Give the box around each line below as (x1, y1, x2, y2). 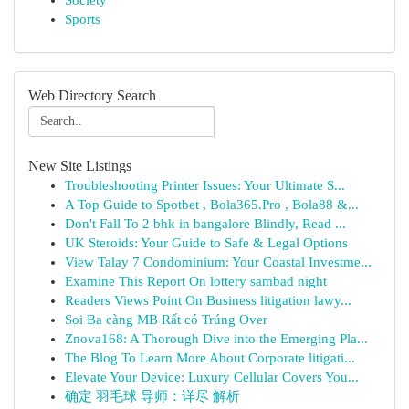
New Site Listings (28, 158, 131, 173)
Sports (65, 12, 100, 26)
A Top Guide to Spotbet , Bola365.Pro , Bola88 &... (65, 197, 359, 212)
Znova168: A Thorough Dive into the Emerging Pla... (65, 331, 368, 346)
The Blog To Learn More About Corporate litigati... (65, 351, 355, 365)
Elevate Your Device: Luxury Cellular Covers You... (65, 370, 359, 384)
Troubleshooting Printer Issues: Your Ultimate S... (65, 178, 345, 193)
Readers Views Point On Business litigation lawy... (65, 293, 351, 308)
